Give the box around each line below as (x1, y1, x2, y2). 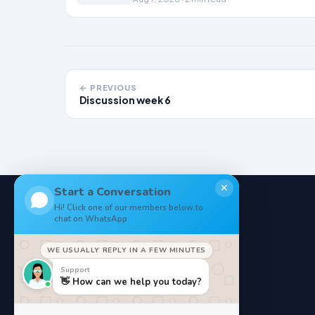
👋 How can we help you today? (60, 276, 202, 289)
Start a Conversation (54, 184, 172, 200)
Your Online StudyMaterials (67, 257, 191, 271)
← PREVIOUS (79, 82, 137, 93)
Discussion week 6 (79, 94, 171, 107)
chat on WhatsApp (54, 212, 128, 224)
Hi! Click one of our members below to (54, 201, 204, 213)
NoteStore (67, 223, 153, 243)
